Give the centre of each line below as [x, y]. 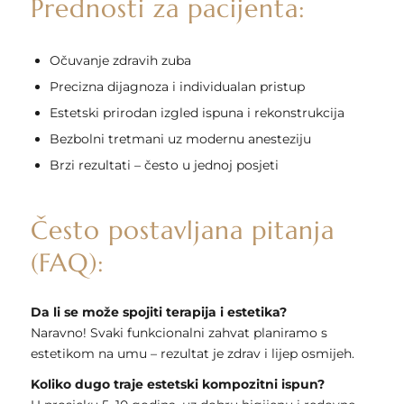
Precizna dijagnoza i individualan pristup [177, 86]
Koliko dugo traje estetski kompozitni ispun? [177, 385]
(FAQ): [67, 262]
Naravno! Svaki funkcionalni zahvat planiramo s [179, 332]
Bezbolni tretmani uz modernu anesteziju [180, 138]
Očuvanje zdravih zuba [120, 60]
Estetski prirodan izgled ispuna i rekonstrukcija [197, 112]
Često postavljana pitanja [182, 230]
